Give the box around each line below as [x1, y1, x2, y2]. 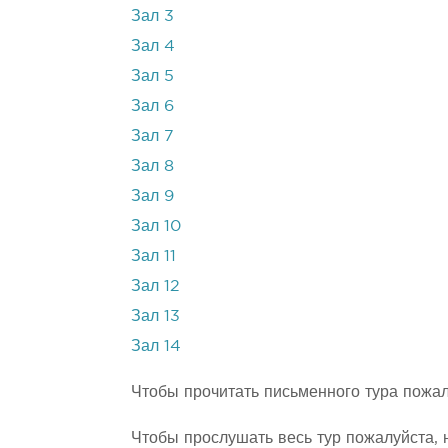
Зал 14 [131, 336, 182, 354]
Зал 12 [131, 276, 181, 294]
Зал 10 [131, 216, 182, 234]
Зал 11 [131, 246, 177, 264]
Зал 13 [131, 306, 181, 324]
